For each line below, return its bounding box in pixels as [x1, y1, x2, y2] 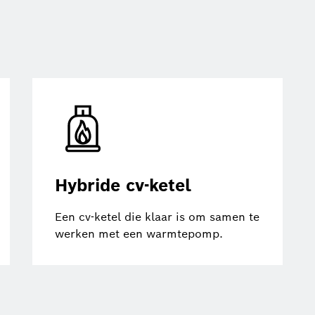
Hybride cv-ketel [55, 174, 191, 196]
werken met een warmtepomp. [55, 226, 223, 241]
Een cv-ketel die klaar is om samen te [55, 209, 259, 224]
